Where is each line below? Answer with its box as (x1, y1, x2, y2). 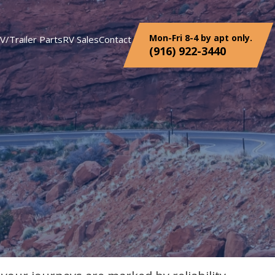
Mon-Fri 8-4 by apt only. (149, 32, 253, 44)
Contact (99, 33, 131, 45)
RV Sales (63, 33, 99, 45)
